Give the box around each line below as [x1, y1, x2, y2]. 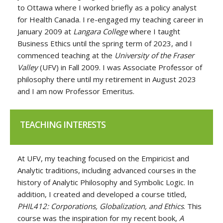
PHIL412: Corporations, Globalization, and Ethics [17, 201, 184, 211]
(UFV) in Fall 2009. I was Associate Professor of [38, 62, 202, 72]
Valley [17, 62, 38, 72]
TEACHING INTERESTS [20, 118, 106, 130]
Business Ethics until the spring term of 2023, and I [17, 38, 192, 48]
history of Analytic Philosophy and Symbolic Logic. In [17, 177, 194, 187]
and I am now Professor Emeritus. [17, 86, 134, 96]
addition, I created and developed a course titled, [17, 189, 187, 199]
